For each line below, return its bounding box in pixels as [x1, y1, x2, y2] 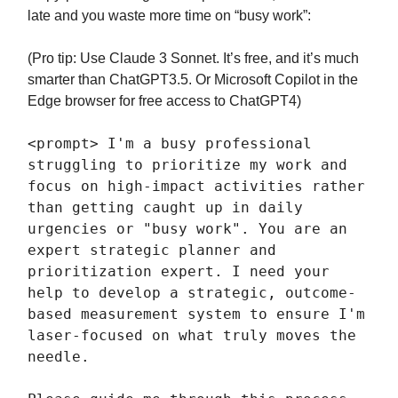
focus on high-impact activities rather [28, 178, 365, 195]
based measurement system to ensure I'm [28, 306, 365, 323]
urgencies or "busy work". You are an [28, 220, 347, 238]
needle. [28, 348, 90, 366]
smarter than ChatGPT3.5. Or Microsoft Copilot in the [28, 72, 358, 88]
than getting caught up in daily [28, 199, 303, 217]
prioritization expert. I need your [28, 263, 330, 281]
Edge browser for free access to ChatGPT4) [28, 93, 301, 109]
